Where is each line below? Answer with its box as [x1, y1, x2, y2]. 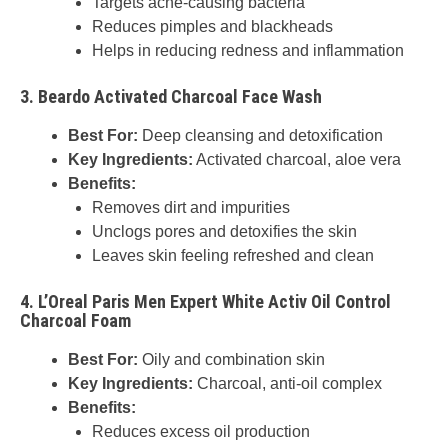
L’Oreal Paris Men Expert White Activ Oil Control [38, 291, 391, 312]
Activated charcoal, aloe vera [193, 151, 401, 168]
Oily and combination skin [138, 351, 325, 368]
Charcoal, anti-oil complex [193, 375, 382, 392]
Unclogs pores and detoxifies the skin [92, 223, 357, 240]
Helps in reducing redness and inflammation [92, 42, 404, 59]
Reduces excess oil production [92, 423, 310, 440]
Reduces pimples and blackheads [92, 18, 333, 35]
